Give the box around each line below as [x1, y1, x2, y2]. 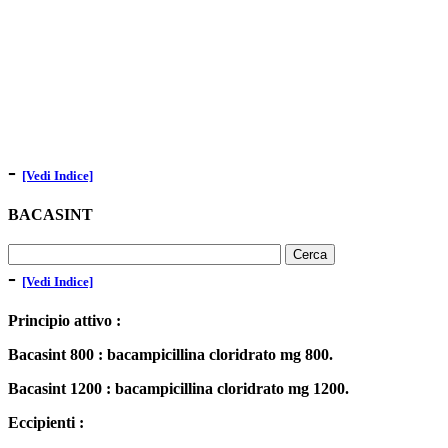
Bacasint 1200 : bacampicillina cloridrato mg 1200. [8, 379, 349, 397]
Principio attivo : [8, 311, 121, 329]
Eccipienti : [8, 413, 84, 431]
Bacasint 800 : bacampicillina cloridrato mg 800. [8, 345, 333, 363]
